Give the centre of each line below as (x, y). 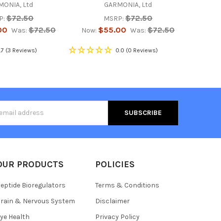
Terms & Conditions (127, 185)
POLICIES (115, 164)
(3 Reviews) (21, 50)
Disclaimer (112, 201)
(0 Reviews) (142, 50)
